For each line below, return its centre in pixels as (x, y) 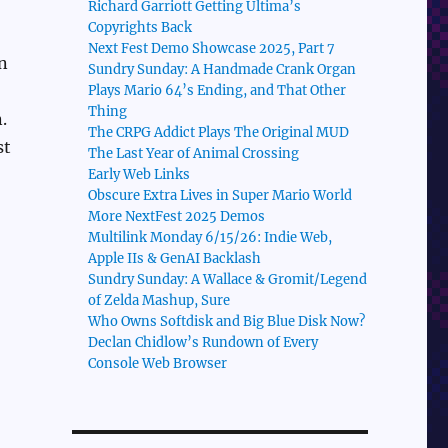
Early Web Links (139, 175)
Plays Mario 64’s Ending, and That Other (217, 91)
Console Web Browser (158, 364)
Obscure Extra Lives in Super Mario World (220, 196)
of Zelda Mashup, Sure (159, 301)
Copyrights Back (140, 28)
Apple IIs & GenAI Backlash (175, 259)
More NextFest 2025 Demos (177, 217)
